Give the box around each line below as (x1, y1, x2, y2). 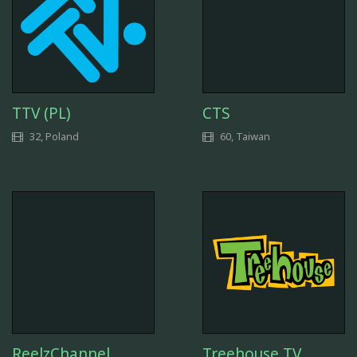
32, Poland (27, 128, 79, 143)
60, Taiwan (218, 128, 270, 143)
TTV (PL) (12, 102, 71, 124)
